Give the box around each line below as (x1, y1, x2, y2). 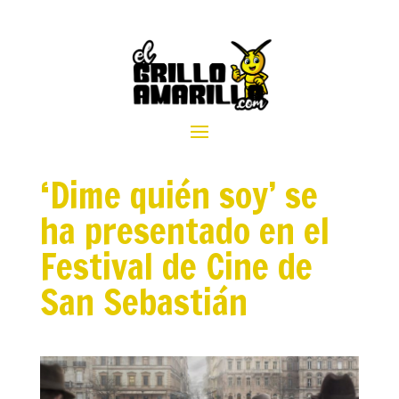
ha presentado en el (39, 205, 330, 256)
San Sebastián (39, 276, 248, 328)
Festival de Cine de (39, 240, 313, 292)
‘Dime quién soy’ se (39, 169, 318, 221)
